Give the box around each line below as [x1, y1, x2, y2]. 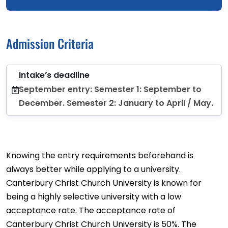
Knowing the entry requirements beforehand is [6, 149, 193, 161]
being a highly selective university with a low [6, 190, 181, 203]
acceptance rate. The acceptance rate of [6, 204, 176, 216]
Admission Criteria [6, 34, 94, 52]
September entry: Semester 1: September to [19, 83, 202, 95]
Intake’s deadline [19, 69, 90, 81]
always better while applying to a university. [6, 163, 181, 175]
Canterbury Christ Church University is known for [6, 177, 202, 189]
